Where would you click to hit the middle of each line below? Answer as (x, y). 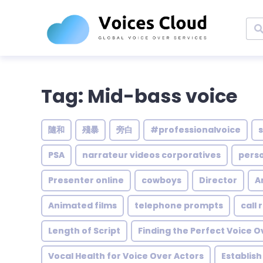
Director (218, 180)
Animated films (82, 205)
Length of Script (84, 231)
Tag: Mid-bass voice (139, 96)
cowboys (161, 180)
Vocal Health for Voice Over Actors (126, 256)
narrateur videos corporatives (151, 155)
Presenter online (86, 180)
